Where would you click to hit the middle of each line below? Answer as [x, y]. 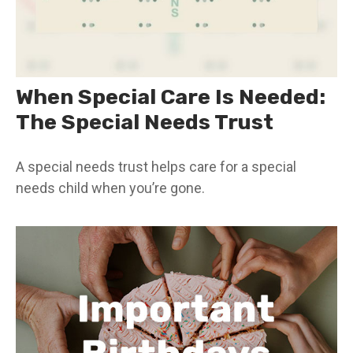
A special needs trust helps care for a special [156, 166]
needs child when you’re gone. [110, 188]
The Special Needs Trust [145, 122]
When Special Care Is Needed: [171, 97]
